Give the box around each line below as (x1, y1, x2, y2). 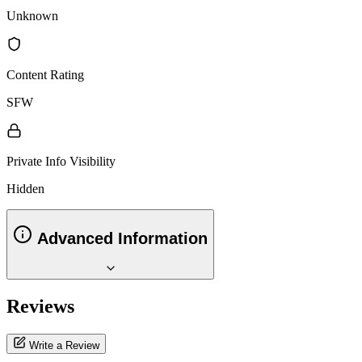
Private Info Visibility (6, 154, 116, 168)
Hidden (6, 181, 44, 196)
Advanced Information (32, 229, 208, 248)
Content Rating (6, 67, 84, 82)
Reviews (6, 295, 74, 317)
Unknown (6, 8, 58, 23)
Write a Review (26, 339, 99, 351)
